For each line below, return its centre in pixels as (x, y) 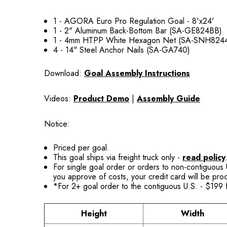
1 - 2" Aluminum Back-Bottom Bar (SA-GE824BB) (138, 31)
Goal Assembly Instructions (137, 73)
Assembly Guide (168, 99)
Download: (64, 73)
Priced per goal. (82, 148)
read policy (204, 157)
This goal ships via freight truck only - (118, 157)
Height (94, 214)
